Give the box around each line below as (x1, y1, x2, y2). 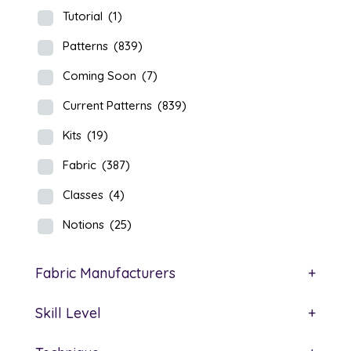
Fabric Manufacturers (34, 264, 175, 283)
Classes (62, 187, 107, 203)
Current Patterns (62, 98, 155, 114)
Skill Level (34, 304, 101, 323)
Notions (62, 217, 107, 233)
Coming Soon (62, 68, 139, 84)
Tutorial (62, 9, 106, 24)
